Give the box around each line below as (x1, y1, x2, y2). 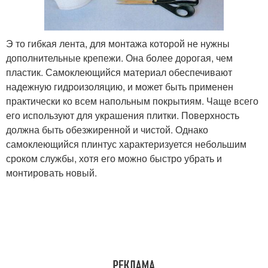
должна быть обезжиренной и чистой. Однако (6, 123, 208, 137)
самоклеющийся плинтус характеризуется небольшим (6, 137, 246, 151)
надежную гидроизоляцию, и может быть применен (6, 80, 233, 94)
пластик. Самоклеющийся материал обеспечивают (6, 65, 232, 80)
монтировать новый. (6, 166, 97, 180)
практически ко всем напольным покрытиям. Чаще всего (6, 94, 258, 108)
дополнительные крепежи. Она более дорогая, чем (6, 51, 233, 65)
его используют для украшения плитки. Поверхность (6, 108, 239, 123)
